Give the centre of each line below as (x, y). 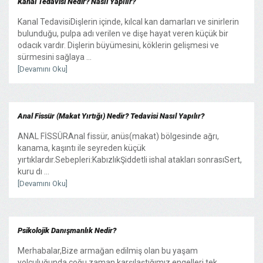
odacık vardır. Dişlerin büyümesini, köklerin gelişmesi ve (118, 45)
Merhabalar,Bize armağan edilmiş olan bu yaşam (108, 250)
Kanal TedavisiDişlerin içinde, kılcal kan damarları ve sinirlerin (128, 21)
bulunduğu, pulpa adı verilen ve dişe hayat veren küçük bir (123, 33)
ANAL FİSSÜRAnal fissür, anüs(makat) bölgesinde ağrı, (118, 136)
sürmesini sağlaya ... (55, 57)
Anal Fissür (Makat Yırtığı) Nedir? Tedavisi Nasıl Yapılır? (111, 116)
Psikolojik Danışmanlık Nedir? (67, 230)
